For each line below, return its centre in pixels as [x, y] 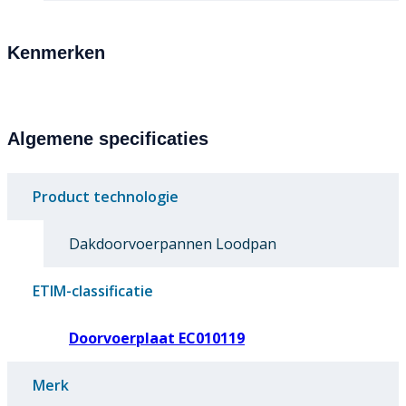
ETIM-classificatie [93, 291]
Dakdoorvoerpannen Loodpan [173, 244]
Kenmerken [56, 53]
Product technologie [106, 197]
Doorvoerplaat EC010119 [157, 338]
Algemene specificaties [108, 139]
